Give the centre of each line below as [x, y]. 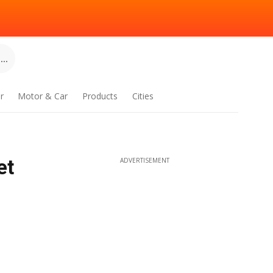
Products [100, 96]
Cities [143, 96]
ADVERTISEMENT [144, 160]
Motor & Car [43, 96]
